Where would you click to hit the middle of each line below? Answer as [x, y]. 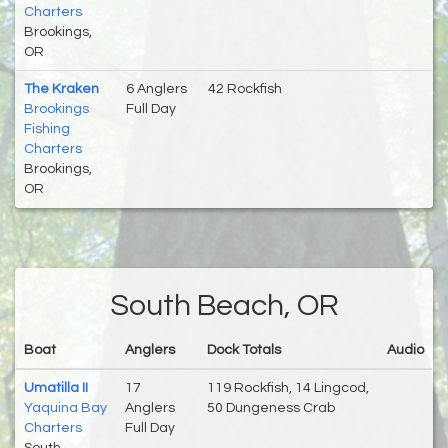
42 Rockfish [245, 88]
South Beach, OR [224, 305]
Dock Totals [244, 349]
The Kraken [61, 88]
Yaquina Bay [65, 407]
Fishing [47, 128]
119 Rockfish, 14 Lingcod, [288, 387]
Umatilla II [56, 387]
